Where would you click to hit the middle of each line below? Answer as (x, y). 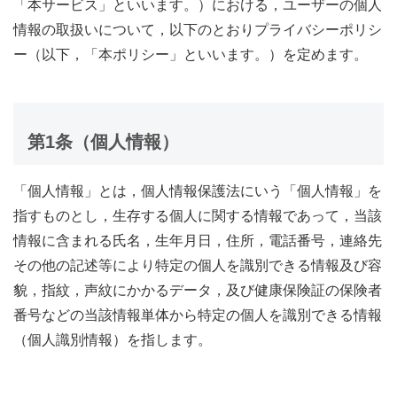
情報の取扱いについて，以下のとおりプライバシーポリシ (198, 30)
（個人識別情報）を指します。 (113, 340)
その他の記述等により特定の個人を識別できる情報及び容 (198, 266)
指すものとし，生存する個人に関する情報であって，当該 (198, 216)
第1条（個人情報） (103, 142)
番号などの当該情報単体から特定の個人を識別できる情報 (198, 315)
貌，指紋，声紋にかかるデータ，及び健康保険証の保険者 (198, 291)
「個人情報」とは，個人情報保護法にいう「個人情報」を (198, 191)
